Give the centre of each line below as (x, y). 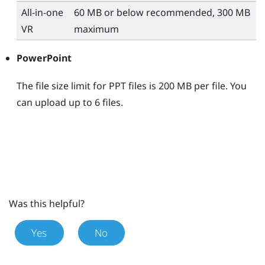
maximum (96, 29)
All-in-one (42, 12)
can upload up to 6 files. (70, 102)
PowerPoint (44, 58)
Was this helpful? (47, 204)
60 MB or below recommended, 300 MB (162, 12)
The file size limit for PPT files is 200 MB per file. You (131, 85)
